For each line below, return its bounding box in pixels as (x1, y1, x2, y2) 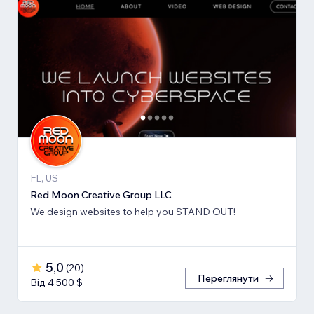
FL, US (30, 172, 58, 185)
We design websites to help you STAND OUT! (30, 205, 235, 219)
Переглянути (198, 272, 259, 285)
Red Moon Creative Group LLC (30, 189, 172, 202)
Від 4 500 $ (30, 276, 83, 289)
